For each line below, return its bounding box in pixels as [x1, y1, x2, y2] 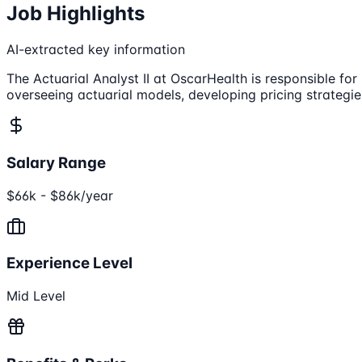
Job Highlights [6, 2, 145, 26]
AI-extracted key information [6, 41, 185, 58]
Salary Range [6, 153, 106, 172]
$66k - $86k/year [6, 187, 113, 204]
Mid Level [6, 288, 65, 305]
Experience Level [6, 254, 133, 273]
